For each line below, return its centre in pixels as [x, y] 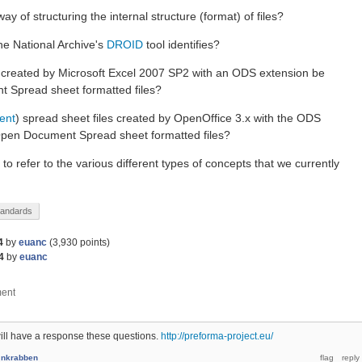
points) [94, 242]
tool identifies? [183, 44]
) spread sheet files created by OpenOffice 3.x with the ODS [168, 118]
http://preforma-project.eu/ [217, 336]
